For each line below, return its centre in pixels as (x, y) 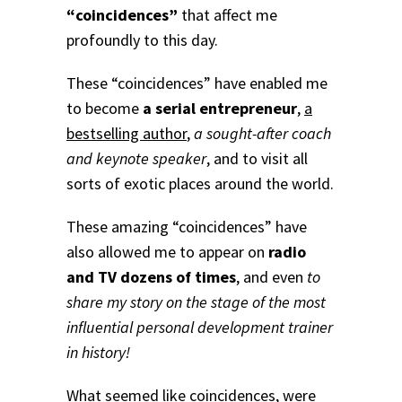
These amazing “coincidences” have (187, 226)
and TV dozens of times (151, 276)
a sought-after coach (262, 134)
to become (105, 109)
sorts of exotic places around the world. (200, 184)
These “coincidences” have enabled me (197, 83)
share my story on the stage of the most (196, 301)
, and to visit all (257, 159)
